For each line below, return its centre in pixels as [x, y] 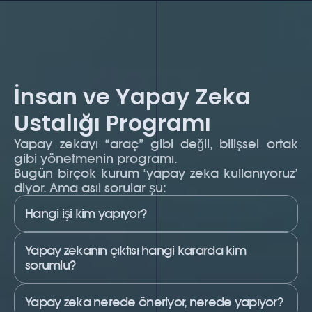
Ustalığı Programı [112, 123]
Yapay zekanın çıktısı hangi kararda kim [135, 250]
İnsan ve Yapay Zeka [132, 97]
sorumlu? [50, 265]
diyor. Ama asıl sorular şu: [90, 188]
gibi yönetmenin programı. [96, 158]
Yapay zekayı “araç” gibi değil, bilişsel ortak [156, 144]
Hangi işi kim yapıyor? [86, 213]
